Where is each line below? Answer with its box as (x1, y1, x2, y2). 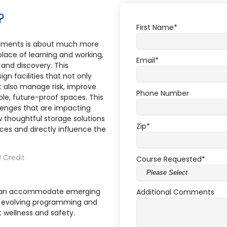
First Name (136, 22, 174, 32)
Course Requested (136, 154, 202, 164)
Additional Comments (136, 186, 214, 197)
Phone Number (136, 88, 189, 98)
